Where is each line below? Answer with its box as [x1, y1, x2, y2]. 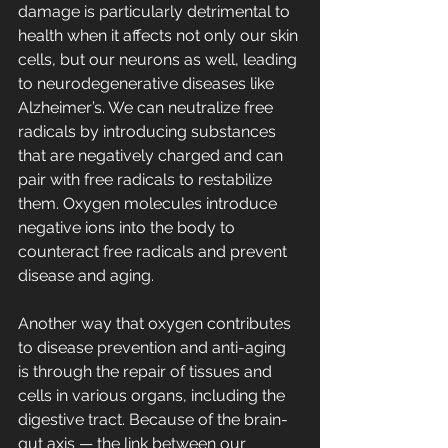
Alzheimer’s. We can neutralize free [18, 98, 277, 118]
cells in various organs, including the [18, 386, 289, 406]
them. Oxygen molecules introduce [18, 194, 281, 214]
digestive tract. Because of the [18, 410, 244, 430]
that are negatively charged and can [18, 146, 287, 166]
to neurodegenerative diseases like [18, 74, 278, 94]
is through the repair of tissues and [18, 362, 276, 382]
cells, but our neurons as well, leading [18, 50, 301, 70]
